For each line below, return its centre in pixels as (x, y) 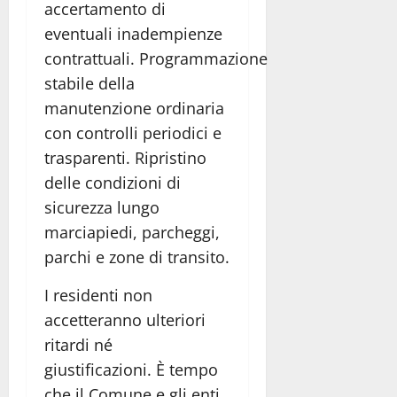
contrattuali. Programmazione (156, 58)
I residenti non (98, 295)
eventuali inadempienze (133, 33)
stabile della (90, 83)
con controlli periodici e (133, 132)
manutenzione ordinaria (134, 108)
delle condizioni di (113, 182)
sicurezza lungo (102, 207)
